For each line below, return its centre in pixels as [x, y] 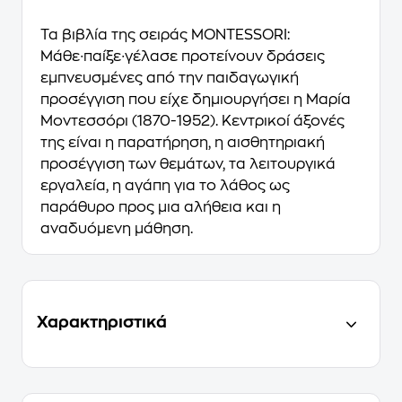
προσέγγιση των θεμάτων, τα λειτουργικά [188, 164]
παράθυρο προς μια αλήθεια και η [161, 207]
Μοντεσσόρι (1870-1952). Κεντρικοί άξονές [192, 121]
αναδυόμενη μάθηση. [117, 229]
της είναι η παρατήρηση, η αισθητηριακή [183, 143]
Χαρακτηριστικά [102, 322]
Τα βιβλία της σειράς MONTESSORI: [165, 35]
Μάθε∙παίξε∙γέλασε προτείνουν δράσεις [183, 57]
